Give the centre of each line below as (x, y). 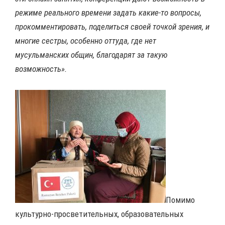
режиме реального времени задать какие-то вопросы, (108, 13)
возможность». (41, 69)
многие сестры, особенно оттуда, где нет (86, 41)
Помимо (180, 200)
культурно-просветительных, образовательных (99, 214)
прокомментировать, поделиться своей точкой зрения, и (112, 27)
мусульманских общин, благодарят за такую (91, 55)
